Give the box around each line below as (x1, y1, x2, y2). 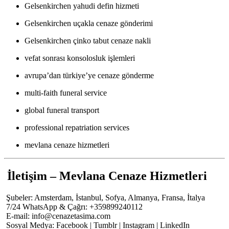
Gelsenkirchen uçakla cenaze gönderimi (25, 19, 153, 28)
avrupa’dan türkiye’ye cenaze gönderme (25, 71, 154, 80)
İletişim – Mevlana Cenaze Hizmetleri (4, 169, 207, 183)
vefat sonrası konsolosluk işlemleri (25, 54, 135, 63)
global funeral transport (25, 106, 99, 115)
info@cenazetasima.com (32, 212, 110, 221)
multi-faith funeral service (25, 88, 107, 98)
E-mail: (4, 212, 32, 221)
